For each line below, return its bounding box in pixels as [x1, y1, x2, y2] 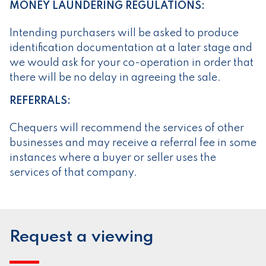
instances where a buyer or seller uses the [9, 153, 216, 164]
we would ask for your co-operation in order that [9, 58, 254, 69]
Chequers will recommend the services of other [9, 123, 244, 134]
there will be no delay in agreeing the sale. [9, 72, 221, 84]
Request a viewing [9, 229, 154, 246]
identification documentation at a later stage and [9, 43, 252, 54]
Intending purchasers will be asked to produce [9, 28, 239, 39]
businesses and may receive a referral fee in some [9, 138, 256, 149]
